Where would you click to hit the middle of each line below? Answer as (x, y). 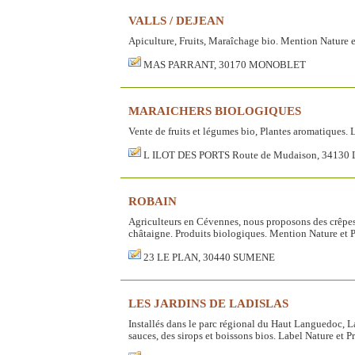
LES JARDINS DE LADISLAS (208, 303)
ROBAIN (153, 200)
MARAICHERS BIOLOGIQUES (215, 110)
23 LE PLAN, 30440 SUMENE (209, 257)
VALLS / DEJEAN (176, 20)
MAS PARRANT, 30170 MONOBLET (225, 65)
